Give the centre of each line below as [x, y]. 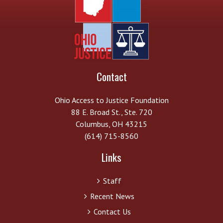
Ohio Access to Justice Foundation [111, 100]
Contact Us [112, 211]
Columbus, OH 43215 [111, 124]
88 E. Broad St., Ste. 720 [111, 112]
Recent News [112, 196]
